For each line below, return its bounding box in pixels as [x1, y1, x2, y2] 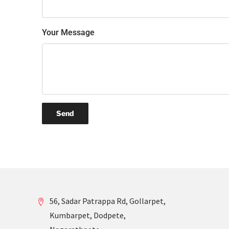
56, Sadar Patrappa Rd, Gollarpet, [50, 195, 166, 206]
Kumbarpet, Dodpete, [50, 210, 126, 220]
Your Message [42, 27, 95, 37]
